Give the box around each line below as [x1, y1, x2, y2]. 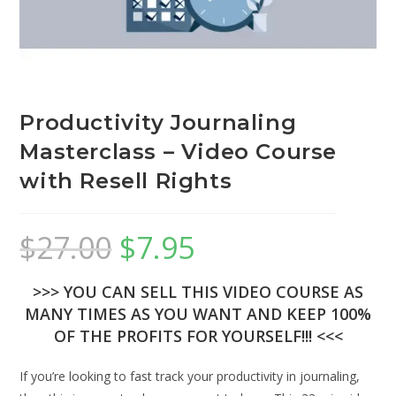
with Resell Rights [19, 167, 232, 194]
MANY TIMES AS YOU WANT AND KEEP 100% [25, 302, 371, 324]
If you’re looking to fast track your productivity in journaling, [19, 367, 361, 385]
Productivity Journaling [19, 109, 297, 135]
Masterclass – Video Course [19, 138, 338, 164]
